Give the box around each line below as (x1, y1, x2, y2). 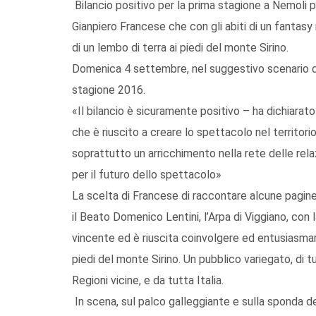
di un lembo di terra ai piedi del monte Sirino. (72, 40, 288, 54)
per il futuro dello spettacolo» (72, 167, 221, 181)
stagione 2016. (72, 83, 148, 97)
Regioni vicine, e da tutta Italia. (72, 273, 226, 287)
